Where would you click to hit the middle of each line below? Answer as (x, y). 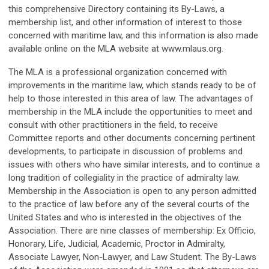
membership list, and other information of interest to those (125, 22)
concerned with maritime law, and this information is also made (133, 35)
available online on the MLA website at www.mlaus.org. (116, 49)
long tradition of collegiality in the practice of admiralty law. (124, 178)
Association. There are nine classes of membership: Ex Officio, (132, 231)
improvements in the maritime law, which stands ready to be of (132, 85)
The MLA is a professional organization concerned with (118, 72)
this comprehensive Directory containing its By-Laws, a (116, 9)
